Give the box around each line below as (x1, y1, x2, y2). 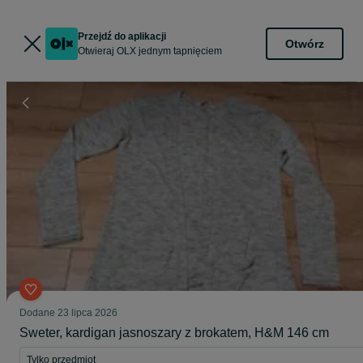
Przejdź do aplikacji (78, 31, 166, 42)
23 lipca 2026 (58, 307, 117, 318)
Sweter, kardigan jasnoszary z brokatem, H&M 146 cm (19, 326, 329, 340)
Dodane (19, 307, 58, 318)
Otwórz (285, 36, 324, 50)
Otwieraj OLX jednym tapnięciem (78, 45, 222, 57)
